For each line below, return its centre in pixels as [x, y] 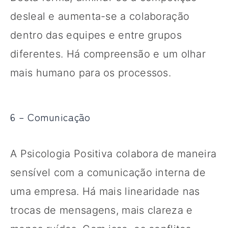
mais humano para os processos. [91, 73]
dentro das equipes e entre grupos [96, 35]
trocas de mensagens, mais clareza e [102, 210]
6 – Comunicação [50, 117]
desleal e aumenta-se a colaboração [100, 16]
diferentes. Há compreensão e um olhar [108, 54]
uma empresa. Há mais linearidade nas [105, 191]
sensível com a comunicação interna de [108, 172]
